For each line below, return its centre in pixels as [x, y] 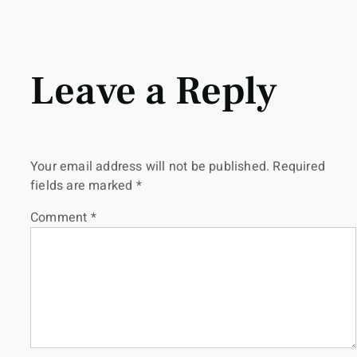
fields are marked [83, 185]
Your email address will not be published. [150, 166]
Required [299, 166]
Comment [61, 217]
